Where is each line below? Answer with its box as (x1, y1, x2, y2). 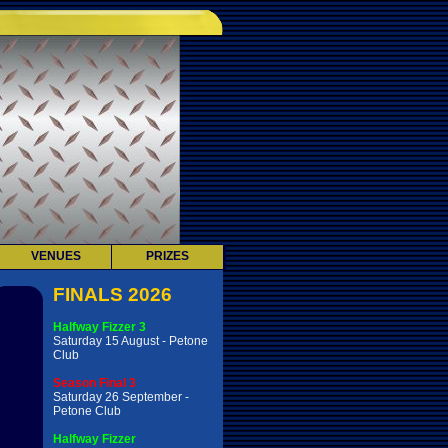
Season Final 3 (53, 376, 136, 390)
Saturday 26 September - (53, 390, 189, 404)
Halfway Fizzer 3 (53, 320, 146, 334)
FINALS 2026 (53, 284, 172, 305)
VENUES (30, 249, 81, 263)
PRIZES (146, 249, 189, 263)
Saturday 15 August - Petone (53, 334, 208, 348)
